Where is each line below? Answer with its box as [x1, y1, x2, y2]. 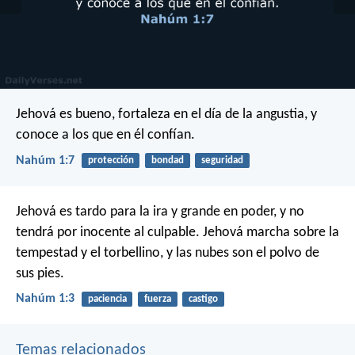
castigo [188, 293, 218, 304]
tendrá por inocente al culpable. [16, 224, 200, 240]
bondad [151, 155, 184, 166]
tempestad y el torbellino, [16, 245, 163, 261]
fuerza [143, 293, 171, 304]
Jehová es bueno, [16, 107, 115, 123]
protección [87, 155, 134, 166]
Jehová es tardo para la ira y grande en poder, [16, 204, 277, 219]
